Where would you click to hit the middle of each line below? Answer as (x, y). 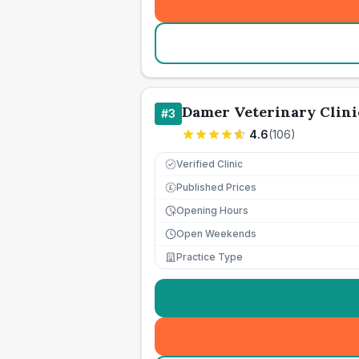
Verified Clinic (210, 164)
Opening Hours (212, 210)
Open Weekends (216, 234)
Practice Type (210, 257)
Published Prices (216, 187)
